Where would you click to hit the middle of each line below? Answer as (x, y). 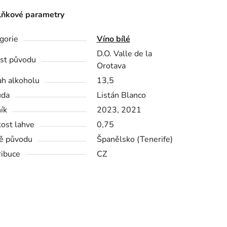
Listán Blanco (121, 96)
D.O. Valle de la (124, 54)
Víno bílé (113, 39)
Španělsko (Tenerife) (135, 140)
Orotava (111, 66)
